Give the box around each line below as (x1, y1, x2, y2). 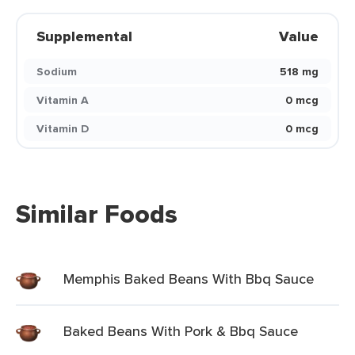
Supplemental (36, 26, 132, 47)
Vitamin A (36, 92, 89, 108)
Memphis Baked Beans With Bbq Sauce (63, 269, 314, 288)
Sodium (36, 63, 77, 79)
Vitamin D (36, 120, 89, 136)
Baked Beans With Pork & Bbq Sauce (63, 321, 298, 341)
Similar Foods (16, 195, 177, 233)
